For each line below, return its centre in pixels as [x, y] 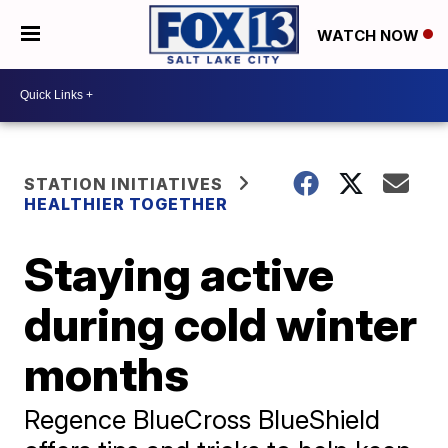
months [107, 373]
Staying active [179, 273]
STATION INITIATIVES [124, 183]
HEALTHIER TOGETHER [126, 203]
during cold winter [221, 323]
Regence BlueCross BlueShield [202, 419]
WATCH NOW [370, 35]
